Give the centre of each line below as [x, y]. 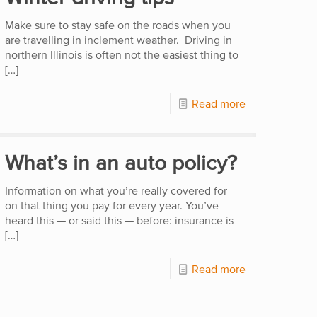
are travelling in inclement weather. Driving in [119, 39]
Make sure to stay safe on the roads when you [118, 24]
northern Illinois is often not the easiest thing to [122, 54]
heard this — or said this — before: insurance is [120, 220]
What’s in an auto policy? [121, 162]
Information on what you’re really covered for [116, 190]
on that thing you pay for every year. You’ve [112, 205]
